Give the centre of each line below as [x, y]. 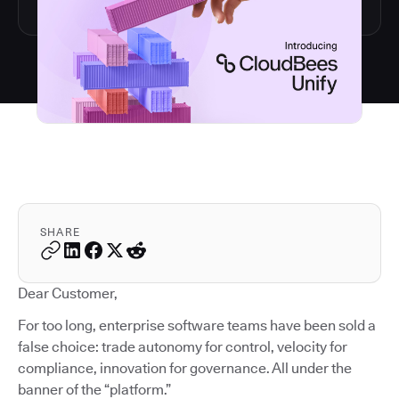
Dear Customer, [68, 293]
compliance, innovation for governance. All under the [185, 368]
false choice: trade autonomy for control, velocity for [183, 346]
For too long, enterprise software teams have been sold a [197, 325]
